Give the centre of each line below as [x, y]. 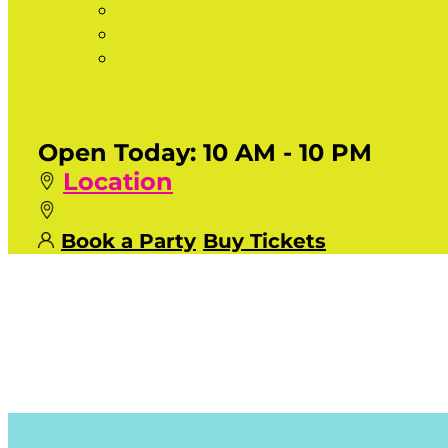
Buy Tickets [264, 241]
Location [118, 181]
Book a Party [128, 241]
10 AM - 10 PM [287, 152]
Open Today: [120, 152]
